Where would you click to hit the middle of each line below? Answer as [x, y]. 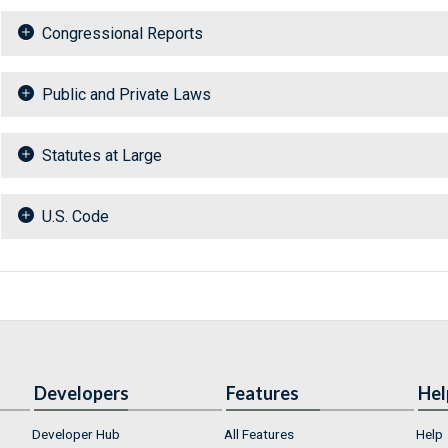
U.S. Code [75, 217]
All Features [259, 434]
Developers [81, 393]
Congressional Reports [122, 34]
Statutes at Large [102, 156]
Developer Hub [76, 434]
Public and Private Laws [126, 95]
